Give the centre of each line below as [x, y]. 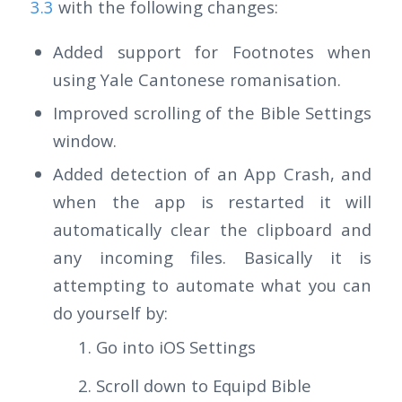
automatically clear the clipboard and [212, 229]
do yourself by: [110, 312]
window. [84, 140]
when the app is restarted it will [212, 201]
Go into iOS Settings [176, 346]
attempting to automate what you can [212, 284]
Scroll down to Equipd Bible [204, 385]
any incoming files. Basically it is [212, 257]
